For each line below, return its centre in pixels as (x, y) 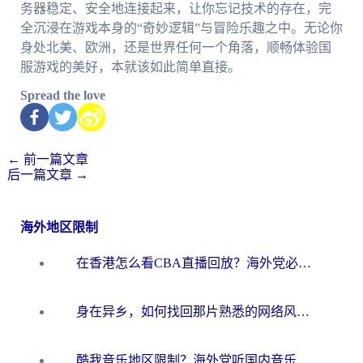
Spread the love (62, 95)
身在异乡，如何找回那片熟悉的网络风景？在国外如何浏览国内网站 (303, 311)
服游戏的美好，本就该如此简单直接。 (130, 66)
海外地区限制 (59, 227)
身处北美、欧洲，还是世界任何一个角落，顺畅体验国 (175, 47)
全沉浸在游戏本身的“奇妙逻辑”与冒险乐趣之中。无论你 (181, 28)
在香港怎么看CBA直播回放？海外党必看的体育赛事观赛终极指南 (305, 263)
